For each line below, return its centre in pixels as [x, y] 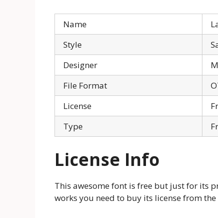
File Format [85, 86]
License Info [107, 159]
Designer [80, 65]
